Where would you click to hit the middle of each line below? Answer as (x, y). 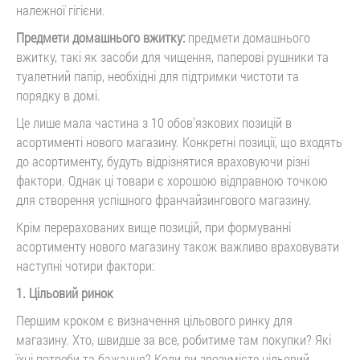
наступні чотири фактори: (85, 265)
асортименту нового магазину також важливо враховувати (178, 246)
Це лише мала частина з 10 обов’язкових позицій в (154, 122)
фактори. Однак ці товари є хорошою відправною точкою (172, 180)
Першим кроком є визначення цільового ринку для (154, 320)
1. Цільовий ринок (65, 292)
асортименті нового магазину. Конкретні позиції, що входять (179, 141)
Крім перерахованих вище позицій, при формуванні (153, 227)
